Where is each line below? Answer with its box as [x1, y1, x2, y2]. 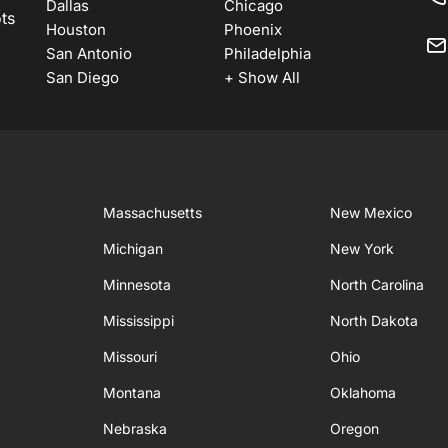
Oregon [330, 420, 380, 438]
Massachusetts [103, 204, 203, 222]
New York [330, 240, 395, 258]
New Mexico [330, 204, 413, 222]
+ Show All [224, 68, 300, 88]
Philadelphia [224, 44, 311, 64]
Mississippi [103, 312, 175, 330]
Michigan [103, 240, 164, 258]
